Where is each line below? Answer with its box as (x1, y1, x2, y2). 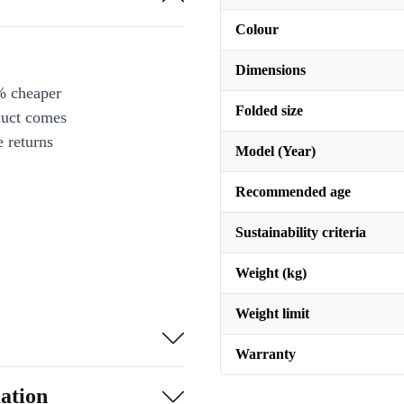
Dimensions (235, 62, 306, 78)
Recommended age (235, 184, 351, 200)
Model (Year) (235, 143, 316, 160)
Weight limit (235, 306, 309, 322)
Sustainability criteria (235, 225, 366, 241)
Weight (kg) (235, 265, 307, 281)
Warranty (235, 346, 296, 363)
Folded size (235, 103, 303, 119)
